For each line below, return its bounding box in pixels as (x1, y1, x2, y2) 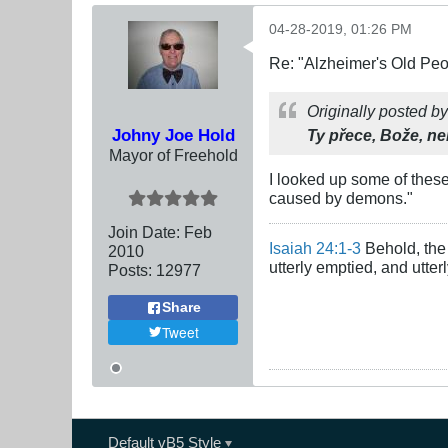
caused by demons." (269, 189, 413, 208)
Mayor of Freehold (108, 146, 238, 165)
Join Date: (108, 223, 180, 242)
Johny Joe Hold (111, 125, 235, 146)
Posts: (108, 261, 152, 280)
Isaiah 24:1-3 (269, 239, 361, 258)
